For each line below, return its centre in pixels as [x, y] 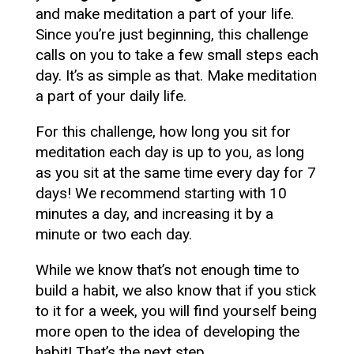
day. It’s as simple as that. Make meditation [176, 75]
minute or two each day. [113, 234]
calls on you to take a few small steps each [177, 55]
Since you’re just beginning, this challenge [171, 34]
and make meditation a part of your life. [164, 14]
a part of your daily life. [111, 96]
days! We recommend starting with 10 [161, 193]
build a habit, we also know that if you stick [175, 290]
